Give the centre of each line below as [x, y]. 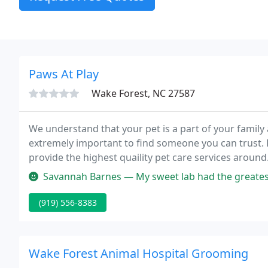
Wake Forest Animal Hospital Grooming [138, 253]
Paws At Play [64, 74]
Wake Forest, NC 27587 [143, 93]
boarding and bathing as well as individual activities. [146, 172]
